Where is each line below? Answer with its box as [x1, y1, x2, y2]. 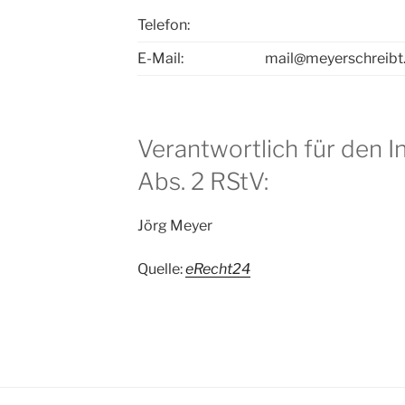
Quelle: [137, 260, 185, 278]
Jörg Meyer [137, 217, 212, 235]
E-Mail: [137, 49, 184, 67]
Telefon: [137, 15, 190, 33]
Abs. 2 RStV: [137, 166, 268, 195]
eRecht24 [184, 260, 250, 278]
